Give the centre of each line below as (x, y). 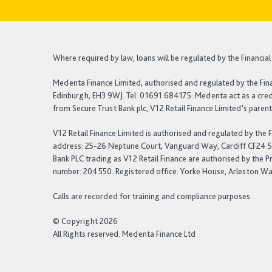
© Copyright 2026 (86, 221)
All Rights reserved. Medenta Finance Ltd (124, 233)
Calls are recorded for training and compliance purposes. (153, 196)
